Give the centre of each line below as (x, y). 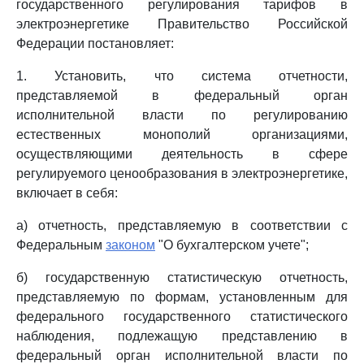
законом (130, 245)
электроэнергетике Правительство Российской (182, 24)
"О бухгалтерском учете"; (232, 245)
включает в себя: (67, 193)
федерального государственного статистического (182, 316)
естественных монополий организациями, (182, 134)
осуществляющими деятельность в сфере (182, 154)
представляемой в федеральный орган (182, 95)
